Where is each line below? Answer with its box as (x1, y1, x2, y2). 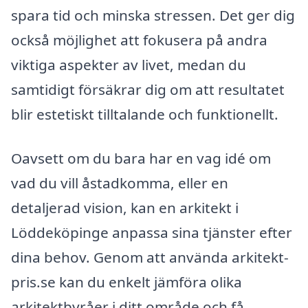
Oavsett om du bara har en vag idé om (11, 148, 271, 168)
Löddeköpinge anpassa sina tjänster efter (11, 222, 292, 242)
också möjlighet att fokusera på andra (11, 30, 267, 50)
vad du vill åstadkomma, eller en (11, 173, 228, 192)
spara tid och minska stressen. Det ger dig (11, 5, 295, 25)
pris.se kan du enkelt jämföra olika (11, 272, 242, 291)
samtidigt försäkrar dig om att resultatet (11, 80, 285, 100)
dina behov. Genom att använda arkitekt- (11, 247, 289, 267)
